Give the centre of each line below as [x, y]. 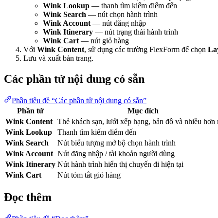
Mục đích [143, 110]
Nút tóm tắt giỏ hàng [89, 175]
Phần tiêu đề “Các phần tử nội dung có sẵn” [79, 100]
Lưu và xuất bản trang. [58, 58]
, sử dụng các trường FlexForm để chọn [146, 50]
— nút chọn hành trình [122, 15]
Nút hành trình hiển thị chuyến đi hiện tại [120, 164]
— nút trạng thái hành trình [136, 32]
